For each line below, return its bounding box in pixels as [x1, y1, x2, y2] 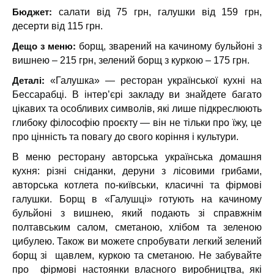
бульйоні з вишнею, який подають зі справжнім [12, 208, 262, 218]
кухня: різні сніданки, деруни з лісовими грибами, [12, 166, 262, 176]
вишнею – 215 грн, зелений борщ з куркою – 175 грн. [12, 55, 250, 65]
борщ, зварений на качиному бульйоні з [76, 41, 262, 51]
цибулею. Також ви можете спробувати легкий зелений [12, 236, 262, 246]
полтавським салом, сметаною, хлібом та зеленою [12, 222, 262, 232]
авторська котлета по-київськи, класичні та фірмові [12, 180, 262, 190]
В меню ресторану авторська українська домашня [12, 152, 262, 162]
